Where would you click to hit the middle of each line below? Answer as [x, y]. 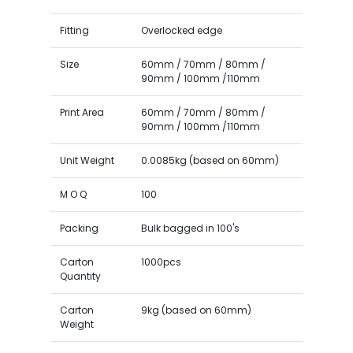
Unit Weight [87, 160]
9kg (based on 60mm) [196, 310]
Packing [79, 228]
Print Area [82, 112]
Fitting [74, 30]
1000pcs [161, 262]
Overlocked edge [181, 30]
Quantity [80, 276]
